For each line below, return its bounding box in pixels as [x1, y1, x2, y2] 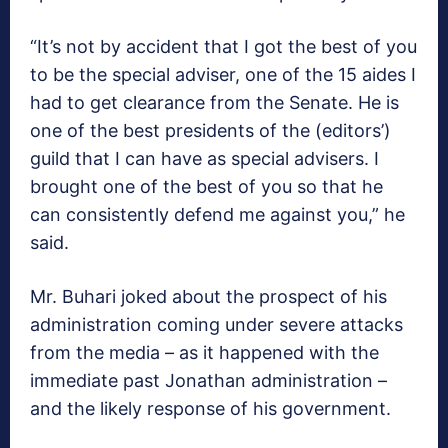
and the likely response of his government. [30, 397, 391, 419]
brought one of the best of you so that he [30, 175, 383, 197]
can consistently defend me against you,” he [30, 203, 405, 225]
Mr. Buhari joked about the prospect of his [30, 285, 387, 307]
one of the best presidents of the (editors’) [30, 119, 391, 141]
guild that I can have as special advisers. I [30, 147, 379, 169]
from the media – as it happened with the [30, 341, 379, 363]
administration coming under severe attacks [30, 313, 403, 335]
